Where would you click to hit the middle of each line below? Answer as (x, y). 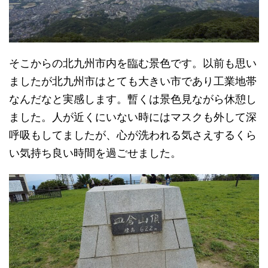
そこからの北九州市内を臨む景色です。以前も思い (133, 63)
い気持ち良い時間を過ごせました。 (95, 153)
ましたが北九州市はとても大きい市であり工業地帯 (133, 81)
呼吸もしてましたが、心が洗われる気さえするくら (133, 135)
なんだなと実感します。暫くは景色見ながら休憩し (133, 99)
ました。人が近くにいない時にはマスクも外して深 (133, 117)
